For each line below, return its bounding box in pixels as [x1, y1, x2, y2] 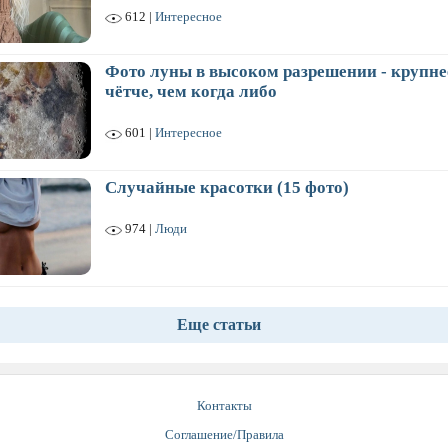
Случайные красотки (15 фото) [105, 178, 349, 197]
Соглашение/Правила [164, 427, 284, 442]
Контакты [196, 398, 252, 413]
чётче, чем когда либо [105, 82, 277, 101]
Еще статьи [177, 316, 261, 333]
